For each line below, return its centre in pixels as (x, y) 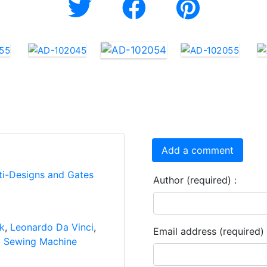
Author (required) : (195, 180)
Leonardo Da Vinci (52, 227)
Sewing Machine (40, 241)
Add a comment (198, 150)
